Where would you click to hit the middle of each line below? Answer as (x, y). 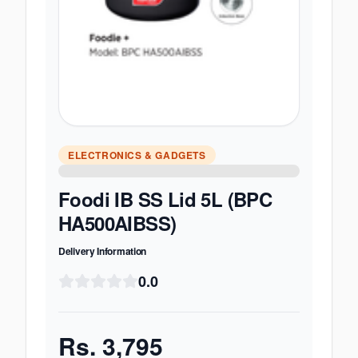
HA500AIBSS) (117, 223)
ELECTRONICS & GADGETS (137, 155)
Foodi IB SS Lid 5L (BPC (165, 199)
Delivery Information (102, 251)
